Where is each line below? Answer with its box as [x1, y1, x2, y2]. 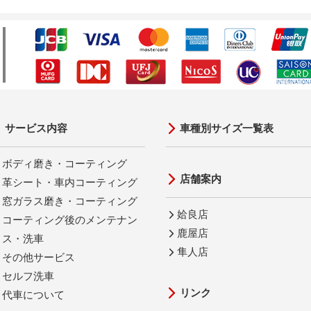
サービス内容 [4, 122, 67, 135]
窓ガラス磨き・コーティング [1, 195, 137, 208]
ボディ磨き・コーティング [1, 158, 127, 170]
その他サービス [1, 251, 75, 264]
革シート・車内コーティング [1, 176, 137, 189]
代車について [1, 289, 65, 301]
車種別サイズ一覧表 [180, 122, 274, 135]
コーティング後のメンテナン [1, 214, 137, 226]
